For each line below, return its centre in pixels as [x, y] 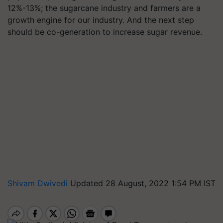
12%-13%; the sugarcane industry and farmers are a [104, 8]
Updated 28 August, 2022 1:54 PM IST [143, 183]
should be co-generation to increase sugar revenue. [105, 32]
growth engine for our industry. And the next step [101, 20]
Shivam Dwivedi [39, 183]
